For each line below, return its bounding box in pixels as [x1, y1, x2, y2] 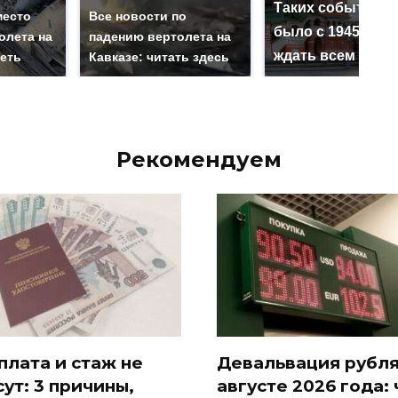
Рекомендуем [116, 147, 282, 173]
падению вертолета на [89, 29, 231, 44]
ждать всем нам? [274, 48, 395, 64]
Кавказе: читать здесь [89, 50, 229, 65]
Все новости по [89, 9, 187, 24]
